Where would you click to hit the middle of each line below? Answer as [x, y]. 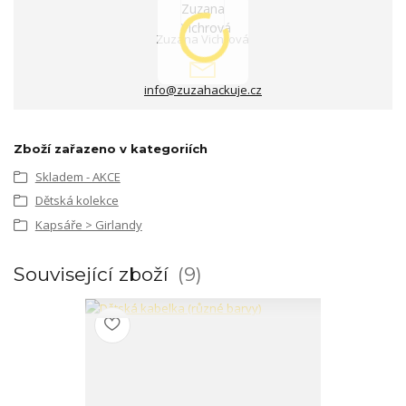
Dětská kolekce [77, 201]
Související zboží [94, 275]
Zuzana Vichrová [203, 39]
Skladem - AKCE [77, 177]
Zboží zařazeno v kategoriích [111, 148]
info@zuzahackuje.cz [203, 89]
